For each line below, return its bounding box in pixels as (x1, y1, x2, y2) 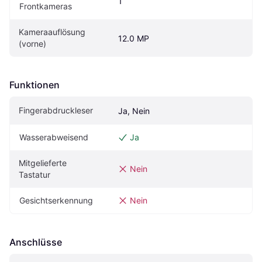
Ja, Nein (118, 105, 150, 116)
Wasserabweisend (19, 132, 88, 142)
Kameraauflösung (19, 26, 85, 37)
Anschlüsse (9, 236, 62, 248)
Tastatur (19, 169, 50, 180)
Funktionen (9, 78, 60, 91)
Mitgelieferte (19, 157, 67, 168)
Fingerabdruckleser (19, 105, 93, 115)
